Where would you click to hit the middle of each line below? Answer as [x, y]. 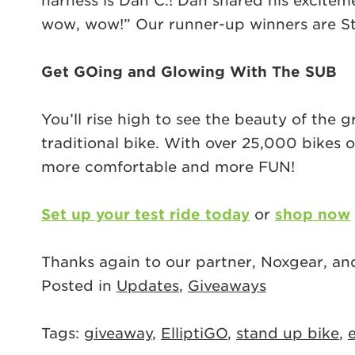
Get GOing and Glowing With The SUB [189, 72]
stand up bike [288, 334]
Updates [148, 286]
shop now [313, 215]
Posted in [79, 286]
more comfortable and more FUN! [168, 167]
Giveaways [227, 286]
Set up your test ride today [145, 215]
